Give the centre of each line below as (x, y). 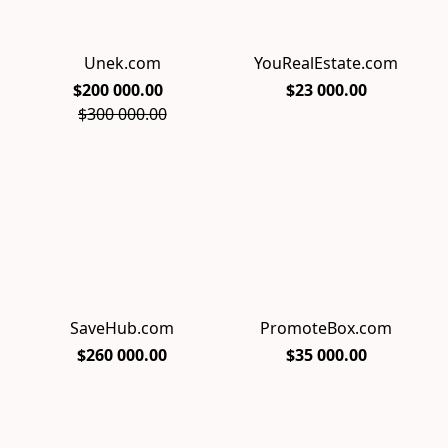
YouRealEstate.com (326, 62)
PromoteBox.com (326, 327)
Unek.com (122, 62)
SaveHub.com (122, 327)
